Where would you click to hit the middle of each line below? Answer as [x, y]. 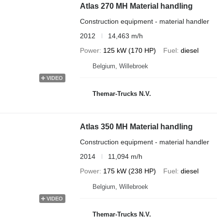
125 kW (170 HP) [129, 50]
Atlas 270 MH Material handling [136, 6]
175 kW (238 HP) [129, 171]
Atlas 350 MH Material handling [136, 126]
